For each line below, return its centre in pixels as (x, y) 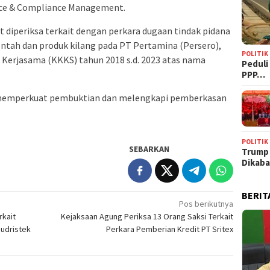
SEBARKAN (149, 149)
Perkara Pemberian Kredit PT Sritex (170, 229)
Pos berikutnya (206, 203)
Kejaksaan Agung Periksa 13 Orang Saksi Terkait (147, 216)
